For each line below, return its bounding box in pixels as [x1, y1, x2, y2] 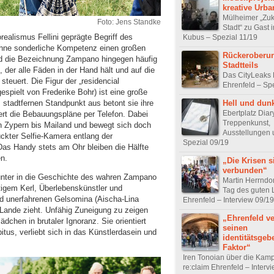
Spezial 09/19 [183, 138, 229, 147]
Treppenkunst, [223, 118, 270, 127]
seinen [223, 223, 248, 232]
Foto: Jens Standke [97, 17, 161, 26]
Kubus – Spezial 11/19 [183, 32, 257, 42]
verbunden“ [223, 165, 267, 175]
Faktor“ [223, 242, 251, 252]
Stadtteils [223, 60, 258, 70]
